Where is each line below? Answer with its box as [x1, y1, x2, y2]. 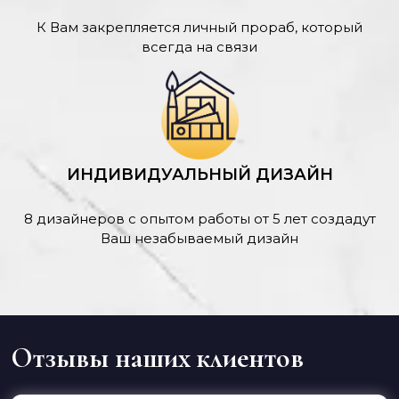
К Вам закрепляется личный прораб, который [37, 18, 362, 36]
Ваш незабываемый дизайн [101, 229, 298, 247]
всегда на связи [142, 37, 257, 55]
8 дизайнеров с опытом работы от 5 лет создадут [23, 209, 376, 227]
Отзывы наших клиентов [11, 339, 304, 375]
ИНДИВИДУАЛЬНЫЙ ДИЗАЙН [66, 164, 333, 184]
